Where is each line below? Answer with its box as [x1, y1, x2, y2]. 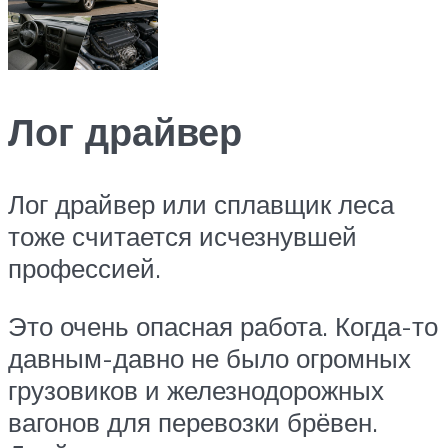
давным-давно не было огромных [8, 341, 411, 374]
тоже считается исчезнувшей [8, 220, 357, 253]
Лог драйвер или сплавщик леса [8, 188, 394, 221]
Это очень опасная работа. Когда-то [8, 309, 438, 342]
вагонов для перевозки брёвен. [8, 405, 378, 438]
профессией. [8, 252, 161, 285]
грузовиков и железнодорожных [8, 373, 384, 406]
